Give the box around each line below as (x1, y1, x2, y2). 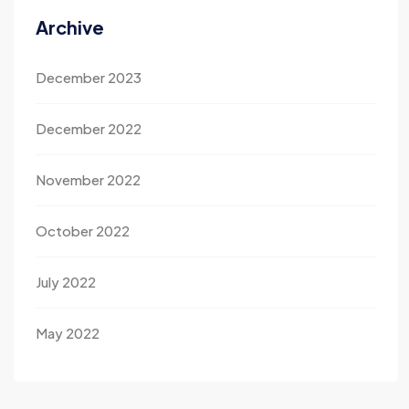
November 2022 (36, 171, 141, 188)
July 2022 (36, 273, 96, 290)
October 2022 (36, 222, 130, 239)
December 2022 (36, 120, 142, 137)
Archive (36, 16, 104, 38)
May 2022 (36, 324, 100, 341)
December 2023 (36, 68, 142, 86)
